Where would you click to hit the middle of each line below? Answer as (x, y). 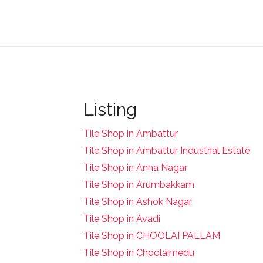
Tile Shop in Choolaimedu (139, 252)
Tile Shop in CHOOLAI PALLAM (152, 235)
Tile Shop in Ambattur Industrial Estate (167, 150)
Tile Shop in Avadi (122, 218)
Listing (110, 109)
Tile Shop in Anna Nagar (135, 167)
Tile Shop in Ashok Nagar (138, 201)
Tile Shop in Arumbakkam (139, 184)
